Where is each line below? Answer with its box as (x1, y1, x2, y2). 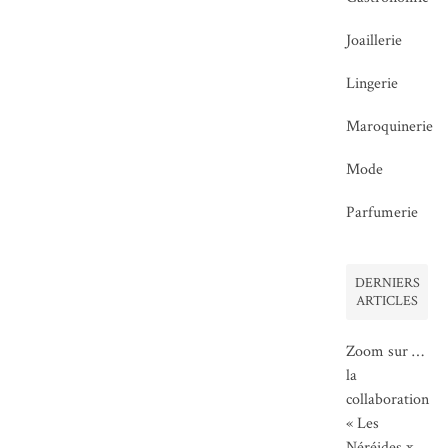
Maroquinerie (346, 115, 434, 137)
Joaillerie (346, 29, 403, 51)
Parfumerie (346, 201, 419, 223)
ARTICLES (356, 291, 419, 310)
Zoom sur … (346, 340, 425, 362)
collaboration (346, 388, 430, 410)
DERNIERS (354, 273, 420, 292)
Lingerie (346, 72, 399, 94)
